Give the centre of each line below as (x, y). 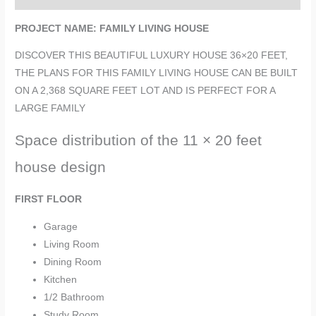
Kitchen (61, 280)
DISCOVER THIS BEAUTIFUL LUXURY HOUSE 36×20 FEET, (152, 56)
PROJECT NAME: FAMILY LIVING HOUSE (112, 28)
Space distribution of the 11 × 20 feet (139, 140)
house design (61, 166)
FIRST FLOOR (49, 200)
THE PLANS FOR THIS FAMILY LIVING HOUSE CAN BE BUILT (157, 73)
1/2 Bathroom (74, 298)
